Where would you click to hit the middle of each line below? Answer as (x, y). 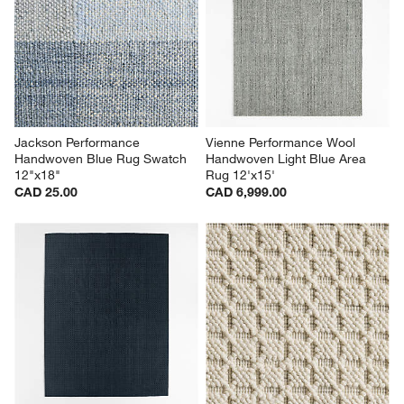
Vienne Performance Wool (282, 142)
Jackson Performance (79, 142)
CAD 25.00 (46, 192)
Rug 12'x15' (240, 174)
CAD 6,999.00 (246, 192)
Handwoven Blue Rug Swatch (103, 158)
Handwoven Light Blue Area (288, 158)
